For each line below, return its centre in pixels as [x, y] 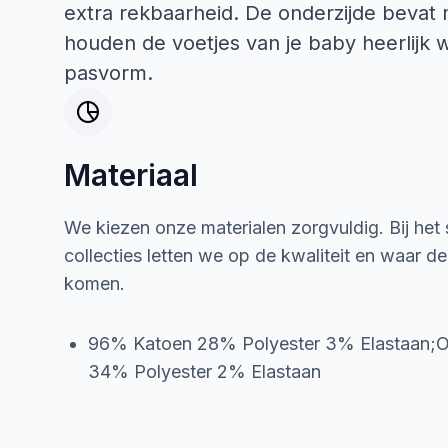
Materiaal [131, 175]
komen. [94, 283]
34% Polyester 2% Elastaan [204, 371]
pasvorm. [108, 73]
